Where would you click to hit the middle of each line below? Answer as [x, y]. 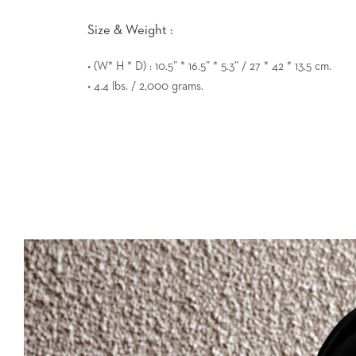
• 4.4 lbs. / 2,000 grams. [145, 86]
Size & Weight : [130, 30]
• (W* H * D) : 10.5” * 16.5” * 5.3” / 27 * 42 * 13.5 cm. [209, 66]
